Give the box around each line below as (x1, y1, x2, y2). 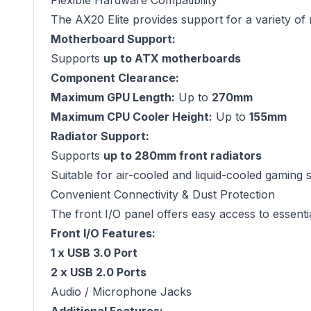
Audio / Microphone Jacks (51, 285, 192, 299)
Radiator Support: (51, 129, 149, 143)
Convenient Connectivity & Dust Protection (51, 187, 275, 201)
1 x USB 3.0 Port (51, 246, 137, 260)
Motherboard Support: (51, 32, 176, 46)
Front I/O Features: (51, 226, 155, 240)
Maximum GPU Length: (51, 90, 175, 104)
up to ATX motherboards (103, 51, 241, 65)
